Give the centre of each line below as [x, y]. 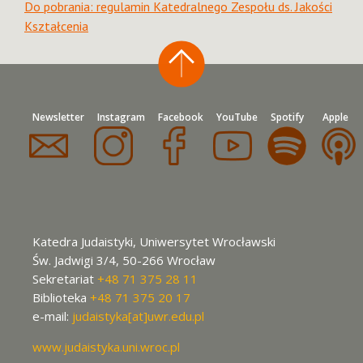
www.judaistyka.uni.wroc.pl [106, 347]
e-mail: [52, 316]
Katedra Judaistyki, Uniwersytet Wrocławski [154, 242]
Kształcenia [56, 26]
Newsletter [58, 117]
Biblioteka [61, 298]
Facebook [181, 117]
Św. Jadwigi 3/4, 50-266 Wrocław [124, 261]
